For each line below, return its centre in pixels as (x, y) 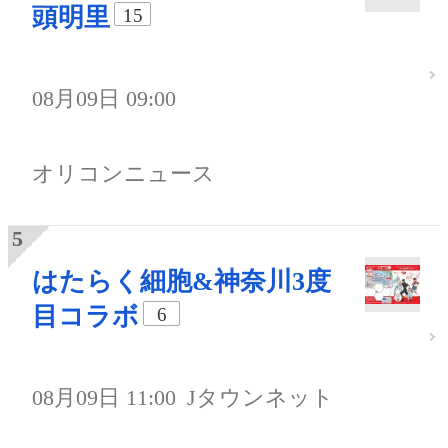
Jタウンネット (261, 398)
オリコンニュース (123, 174)
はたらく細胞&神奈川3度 (181, 282)
